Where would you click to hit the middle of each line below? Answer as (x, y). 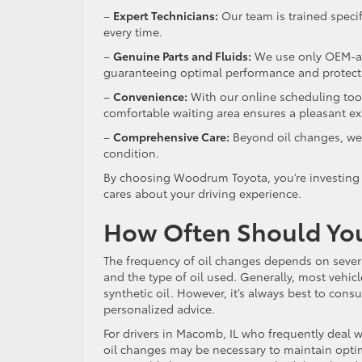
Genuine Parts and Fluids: (182, 55)
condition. (135, 152)
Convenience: (150, 96)
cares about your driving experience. (206, 193)
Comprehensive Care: (171, 136)
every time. (136, 31)
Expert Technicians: (166, 15)
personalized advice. (162, 308)
